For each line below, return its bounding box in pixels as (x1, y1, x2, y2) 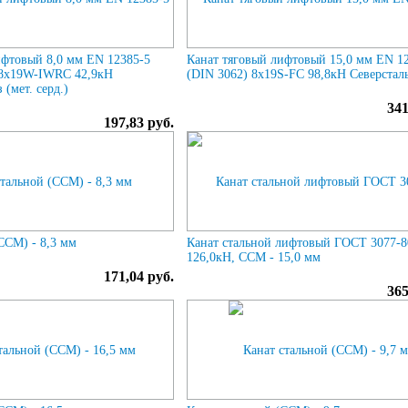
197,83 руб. (104, 114, 175, 130)
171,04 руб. (104, 268, 175, 284)
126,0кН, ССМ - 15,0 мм (187, 250, 321, 264)
